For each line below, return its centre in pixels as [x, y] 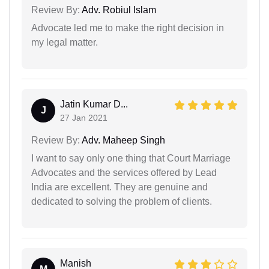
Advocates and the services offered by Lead [124, 172]
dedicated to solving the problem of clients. [122, 201]
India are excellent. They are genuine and [119, 187]
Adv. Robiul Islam [118, 10]
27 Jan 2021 [84, 117]
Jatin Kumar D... [94, 104]
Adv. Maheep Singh [122, 140]
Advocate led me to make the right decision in [128, 28]
